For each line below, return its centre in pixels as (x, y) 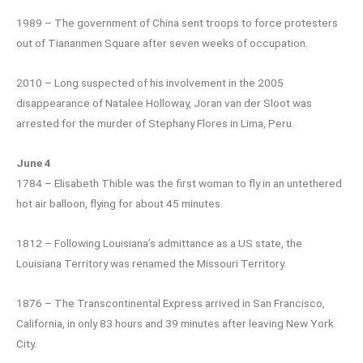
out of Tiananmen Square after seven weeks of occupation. (162, 43)
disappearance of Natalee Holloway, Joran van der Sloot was (164, 103)
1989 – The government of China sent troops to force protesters (177, 23)
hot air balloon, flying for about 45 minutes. (120, 204)
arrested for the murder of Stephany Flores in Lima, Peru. (155, 124)
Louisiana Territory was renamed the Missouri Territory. (151, 264)
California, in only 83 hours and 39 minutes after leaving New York (175, 324)
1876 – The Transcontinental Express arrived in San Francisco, (171, 303)
